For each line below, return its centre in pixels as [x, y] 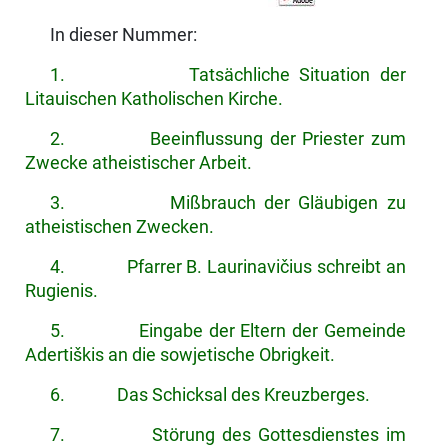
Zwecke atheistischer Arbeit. [138, 163]
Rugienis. [61, 291]
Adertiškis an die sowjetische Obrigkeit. [179, 355]
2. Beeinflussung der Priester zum [227, 139]
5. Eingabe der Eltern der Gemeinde [227, 331]
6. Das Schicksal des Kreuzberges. [209, 395]
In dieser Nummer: [123, 35]
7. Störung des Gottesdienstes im [227, 435]
